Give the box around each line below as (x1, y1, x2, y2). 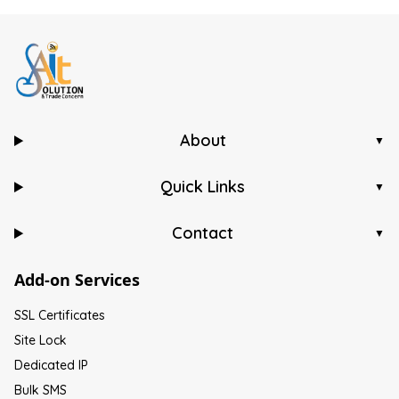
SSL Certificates (14, 307, 105, 324)
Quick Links (160, 176, 246, 198)
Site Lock (14, 332, 67, 349)
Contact (172, 223, 234, 244)
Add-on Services (14, 269, 140, 291)
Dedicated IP (14, 357, 88, 374)
